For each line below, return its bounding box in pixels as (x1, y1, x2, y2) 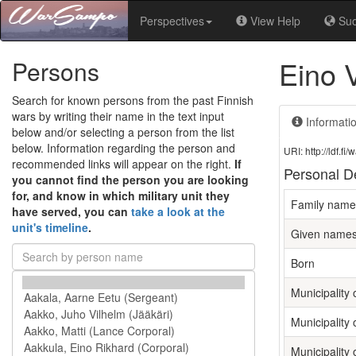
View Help (250, 13, 300, 29)
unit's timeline (12, 219, 88, 235)
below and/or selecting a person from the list (12, 124, 234, 140)
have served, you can (12, 203, 131, 219)
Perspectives (140, 13, 204, 29)
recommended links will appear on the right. (12, 156, 234, 172)
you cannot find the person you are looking (12, 172, 249, 188)
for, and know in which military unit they (12, 188, 230, 203)
